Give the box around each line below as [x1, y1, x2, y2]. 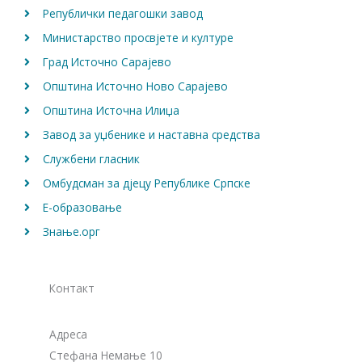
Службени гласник [42, 151, 140, 167]
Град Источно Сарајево [42, 54, 171, 70]
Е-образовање [42, 200, 122, 216]
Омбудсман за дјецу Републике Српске [42, 175, 250, 192]
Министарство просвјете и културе [42, 30, 234, 46]
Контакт [49, 280, 95, 297]
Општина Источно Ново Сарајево [42, 78, 228, 95]
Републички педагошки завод [42, 6, 203, 22]
